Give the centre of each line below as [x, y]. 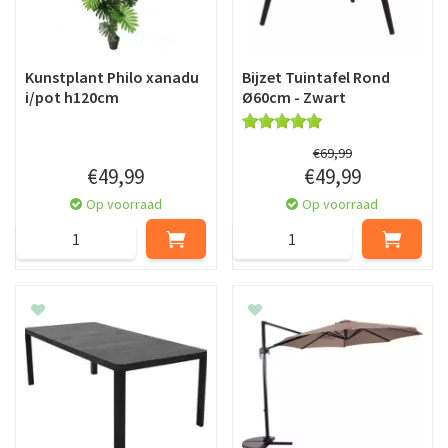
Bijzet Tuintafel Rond [315, 76]
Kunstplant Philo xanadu [112, 76]
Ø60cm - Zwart [293, 96]
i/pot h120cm [72, 96]
